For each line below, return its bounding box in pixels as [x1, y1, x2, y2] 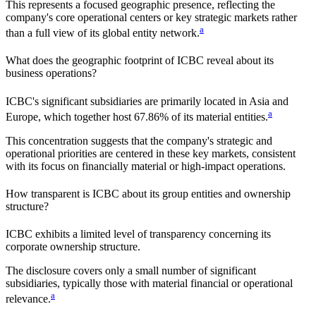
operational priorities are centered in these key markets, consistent [6, 147, 296, 159]
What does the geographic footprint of [6, 54, 177, 67]
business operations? [6, 67, 97, 80]
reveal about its [204, 54, 274, 67]
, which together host [38, 110, 131, 123]
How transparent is [6, 188, 92, 200]
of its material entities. [169, 110, 268, 123]
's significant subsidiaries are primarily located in [32, 95, 249, 107]
